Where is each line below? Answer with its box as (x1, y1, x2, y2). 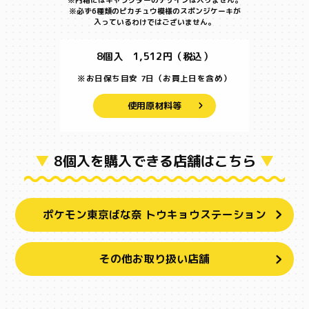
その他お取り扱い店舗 (99, 251, 210, 267)
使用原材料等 (127, 99, 181, 112)
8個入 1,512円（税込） (96, 50, 212, 64)
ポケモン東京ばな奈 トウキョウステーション (43, 206, 266, 222)
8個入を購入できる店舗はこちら (53, 150, 256, 170)
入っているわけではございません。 (94, 17, 215, 28)
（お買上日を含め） (154, 72, 232, 85)
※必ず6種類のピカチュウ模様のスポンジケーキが (68, 6, 241, 17)
